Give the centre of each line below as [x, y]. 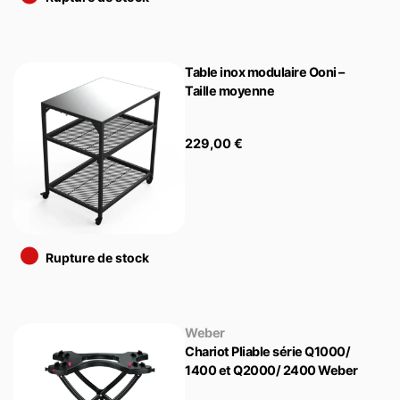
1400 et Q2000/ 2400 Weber [271, 371]
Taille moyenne [230, 90]
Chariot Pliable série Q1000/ [268, 352]
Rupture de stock [97, 258]
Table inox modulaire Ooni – [265, 71]
